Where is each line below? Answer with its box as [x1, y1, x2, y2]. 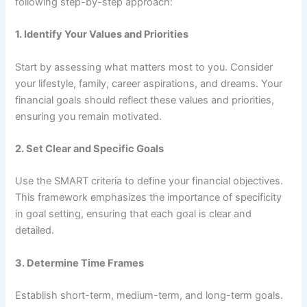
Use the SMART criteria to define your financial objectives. [15, 175, 284, 188]
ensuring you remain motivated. [15, 110, 162, 123]
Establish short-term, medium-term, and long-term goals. [15, 289, 284, 302]
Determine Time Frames [27, 256, 145, 269]
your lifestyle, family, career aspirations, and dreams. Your [15, 77, 283, 90]
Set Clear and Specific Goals [26, 143, 164, 156]
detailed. [15, 224, 55, 237]
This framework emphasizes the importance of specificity [15, 191, 282, 204]
